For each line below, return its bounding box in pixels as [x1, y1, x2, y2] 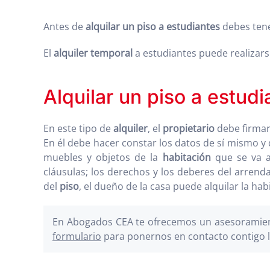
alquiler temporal [54, 46, 133, 60]
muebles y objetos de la [43, 151, 163, 164]
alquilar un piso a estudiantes [86, 20, 220, 33]
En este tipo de [43, 122, 111, 135]
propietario [163, 122, 215, 135]
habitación [162, 151, 211, 164]
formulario [52, 230, 101, 243]
